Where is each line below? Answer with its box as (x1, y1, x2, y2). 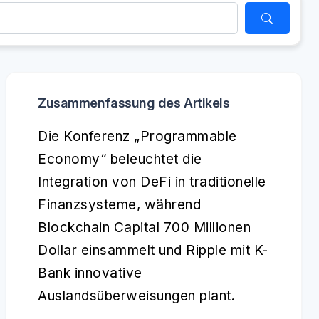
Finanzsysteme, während (38, 197, 201, 213)
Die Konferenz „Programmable (38, 128, 237, 145)
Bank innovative (38, 265, 142, 281)
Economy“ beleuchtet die (38, 151, 202, 167)
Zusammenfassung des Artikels (38, 95, 230, 110)
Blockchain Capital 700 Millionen (38, 219, 251, 236)
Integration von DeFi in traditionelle (38, 174, 266, 190)
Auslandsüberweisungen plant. (38, 288, 235, 304)
